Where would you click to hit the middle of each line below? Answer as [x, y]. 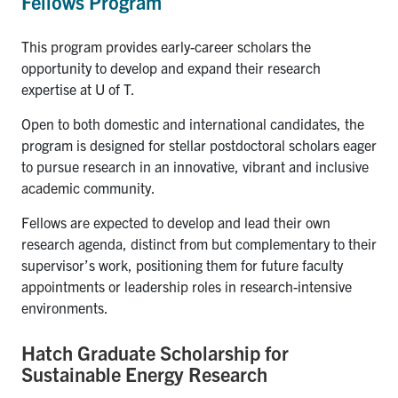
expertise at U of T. [78, 88]
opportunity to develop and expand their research [171, 67]
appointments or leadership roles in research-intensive [187, 286]
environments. [65, 307]
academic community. [88, 187]
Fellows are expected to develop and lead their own [176, 222]
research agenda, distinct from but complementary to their [199, 243]
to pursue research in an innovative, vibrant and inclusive [195, 166]
